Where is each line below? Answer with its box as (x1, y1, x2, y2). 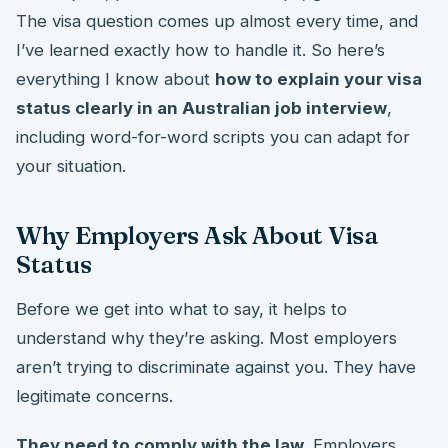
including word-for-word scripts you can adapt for (16, 126, 410, 147)
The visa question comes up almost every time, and (16, 10, 418, 31)
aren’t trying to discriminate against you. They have (16, 357, 416, 378)
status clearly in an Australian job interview (16, 97, 387, 118)
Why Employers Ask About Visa (16, 219, 379, 250)
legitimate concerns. (16, 386, 173, 407)
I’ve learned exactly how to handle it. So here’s (16, 39, 385, 60)
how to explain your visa (215, 68, 422, 89)
